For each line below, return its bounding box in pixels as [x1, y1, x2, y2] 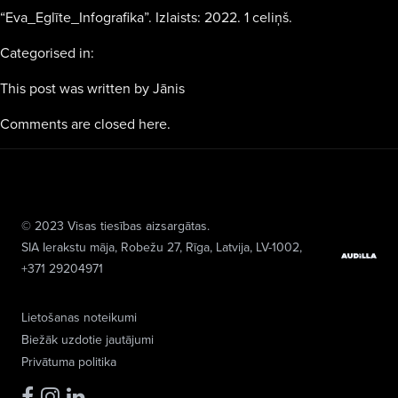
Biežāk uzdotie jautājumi [21, 330, 154, 348]
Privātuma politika [21, 353, 116, 370]
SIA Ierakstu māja [21, 238, 115, 256]
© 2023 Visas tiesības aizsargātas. [21, 217, 210, 235]
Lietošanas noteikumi [21, 308, 137, 326]
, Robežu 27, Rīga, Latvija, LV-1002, [115, 238, 302, 256]
